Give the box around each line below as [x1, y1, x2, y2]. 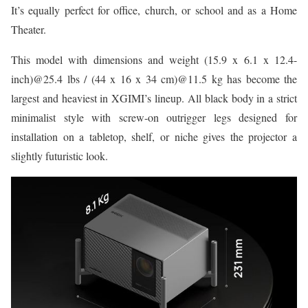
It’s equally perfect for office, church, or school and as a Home [11, 2, 297, 17]
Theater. [11, 21, 46, 36]
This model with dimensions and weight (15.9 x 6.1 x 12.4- [11, 52, 297, 67]
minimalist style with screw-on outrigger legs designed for [11, 109, 297, 124]
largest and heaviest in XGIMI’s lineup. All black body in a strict [11, 90, 297, 105]
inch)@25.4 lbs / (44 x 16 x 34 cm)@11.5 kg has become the [11, 71, 297, 86]
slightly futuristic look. [11, 148, 108, 163]
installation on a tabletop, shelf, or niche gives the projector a [11, 129, 297, 144]
